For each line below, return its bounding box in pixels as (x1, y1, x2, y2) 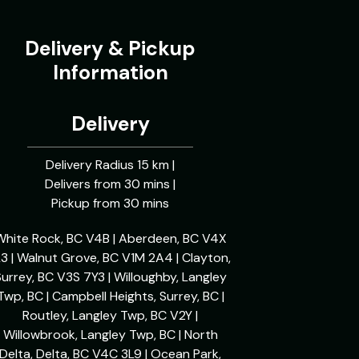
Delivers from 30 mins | (45, 175, 176, 192)
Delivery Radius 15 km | (46, 156, 175, 173)
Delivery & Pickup (25, 35, 196, 62)
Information (52, 59, 168, 86)
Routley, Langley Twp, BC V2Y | (22, 307, 199, 324)
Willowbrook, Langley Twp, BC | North (2, 326, 218, 343)
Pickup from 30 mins (51, 195, 170, 212)
